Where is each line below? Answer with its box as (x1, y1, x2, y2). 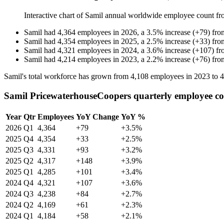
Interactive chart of (24, 11, 85, 20)
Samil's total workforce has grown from (4, 72, 130, 81)
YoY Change (76, 112, 119, 121)
